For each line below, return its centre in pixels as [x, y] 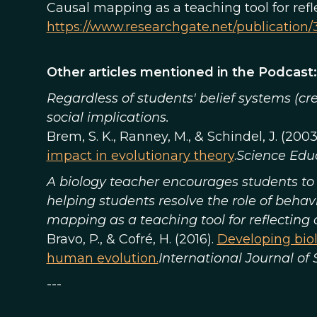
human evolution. [102, 258]
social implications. [108, 117]
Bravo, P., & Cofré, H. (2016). [132, 239]
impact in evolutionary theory [140, 156]
